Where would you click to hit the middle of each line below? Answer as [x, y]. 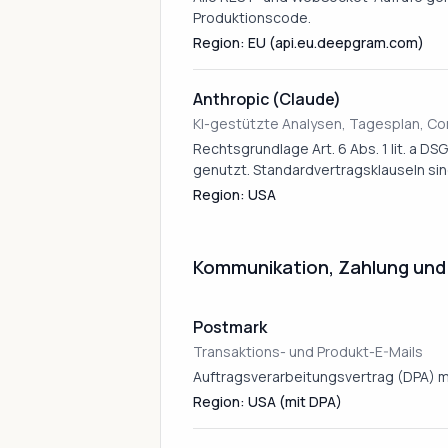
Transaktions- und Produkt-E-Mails [308, 351]
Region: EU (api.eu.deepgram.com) [308, 42]
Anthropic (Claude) [267, 99]
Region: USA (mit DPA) [267, 401]
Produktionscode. [252, 17]
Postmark [230, 327]
